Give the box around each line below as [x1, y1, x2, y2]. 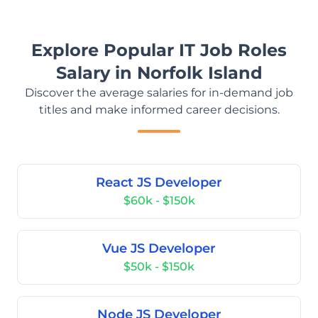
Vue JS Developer [102, 241, 216, 256]
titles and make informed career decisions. [38, 103, 280, 116]
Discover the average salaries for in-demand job [25, 86, 293, 99]
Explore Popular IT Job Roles [31, 40, 287, 60]
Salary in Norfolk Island [55, 62, 263, 83]
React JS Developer [96, 175, 222, 190]
